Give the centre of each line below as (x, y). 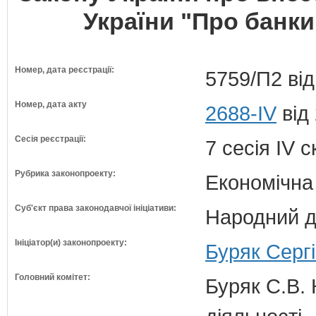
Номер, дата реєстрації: (65, 70)
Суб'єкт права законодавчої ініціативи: (96, 208)
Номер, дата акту (51, 104)
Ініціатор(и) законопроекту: (71, 243)
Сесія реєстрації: (50, 139)
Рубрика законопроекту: (65, 174)
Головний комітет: (53, 277)
